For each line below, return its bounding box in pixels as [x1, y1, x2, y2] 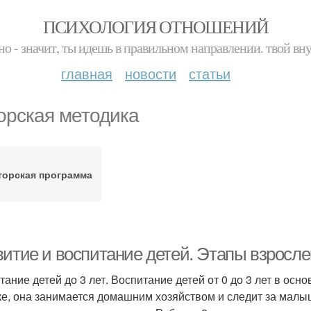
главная [61, 63, 112, 83]
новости [125, 63, 176, 83]
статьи [189, 63, 230, 83]
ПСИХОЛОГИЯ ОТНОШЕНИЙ [42, 15, 269, 38]
